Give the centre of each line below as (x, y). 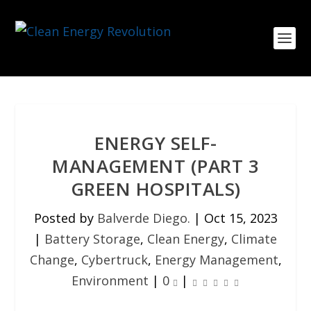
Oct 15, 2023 (241, 218)
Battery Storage (92, 239)
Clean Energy (186, 239)
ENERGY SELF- (155, 143)
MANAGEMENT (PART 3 (155, 166)
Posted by (65, 218)
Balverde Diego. (143, 218)
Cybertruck (114, 260)
